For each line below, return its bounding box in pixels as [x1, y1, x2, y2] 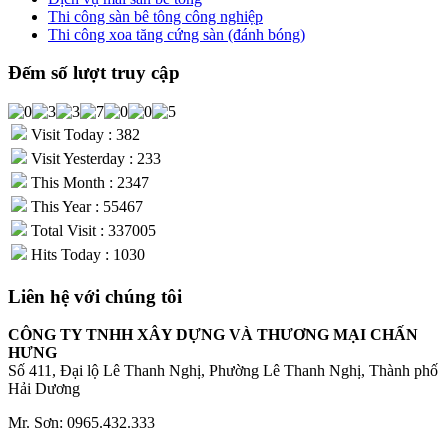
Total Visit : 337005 [27, 222, 156, 239]
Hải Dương [8, 380, 80, 398]
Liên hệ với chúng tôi [8, 285, 182, 307]
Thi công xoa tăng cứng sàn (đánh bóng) [48, 25, 305, 43]
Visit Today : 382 [27, 126, 140, 143]
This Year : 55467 [27, 198, 143, 215]
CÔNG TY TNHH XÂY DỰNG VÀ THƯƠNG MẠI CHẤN [8, 326, 418, 344]
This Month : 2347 [27, 174, 149, 191]
